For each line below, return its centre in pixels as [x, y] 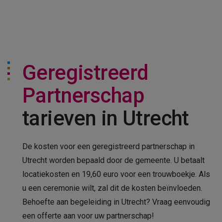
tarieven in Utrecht [106, 118]
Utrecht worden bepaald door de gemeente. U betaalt [113, 160]
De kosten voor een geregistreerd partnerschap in [109, 146]
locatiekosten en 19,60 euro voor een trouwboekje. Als [116, 174]
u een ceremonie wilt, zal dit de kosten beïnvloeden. [112, 188]
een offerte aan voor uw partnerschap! [88, 216]
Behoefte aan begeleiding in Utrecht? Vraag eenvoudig [116, 202]
